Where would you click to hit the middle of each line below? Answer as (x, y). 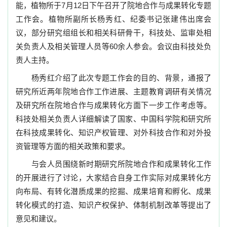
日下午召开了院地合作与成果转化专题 (146, 5)
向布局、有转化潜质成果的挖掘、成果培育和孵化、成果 (113, 191)
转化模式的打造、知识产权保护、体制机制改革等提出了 (113, 205)
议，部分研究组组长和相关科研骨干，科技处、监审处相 (113, 33)
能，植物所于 (39, 5)
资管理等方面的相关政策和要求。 (73, 146)
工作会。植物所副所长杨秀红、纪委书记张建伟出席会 (113, 19)
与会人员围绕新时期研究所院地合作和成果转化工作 (113, 164)
